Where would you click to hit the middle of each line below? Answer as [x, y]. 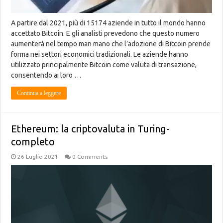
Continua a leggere [39, 93]
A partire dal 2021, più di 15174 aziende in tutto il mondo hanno [109, 23]
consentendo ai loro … [46, 75]
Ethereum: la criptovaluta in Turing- [91, 129]
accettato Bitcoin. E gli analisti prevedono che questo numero [106, 33]
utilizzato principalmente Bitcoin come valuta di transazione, [104, 65]
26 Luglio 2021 [38, 157]
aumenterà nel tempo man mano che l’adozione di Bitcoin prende [111, 44]
